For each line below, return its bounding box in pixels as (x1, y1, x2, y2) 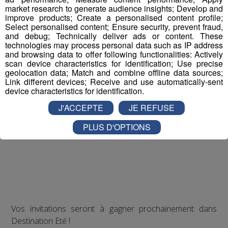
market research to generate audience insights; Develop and (5, 2, 223, 14)
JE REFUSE (129, 101, 175, 113)
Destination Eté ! (11, 215, 71, 227)
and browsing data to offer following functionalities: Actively (5, 48, 223, 60)
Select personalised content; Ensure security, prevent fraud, (5, 20, 223, 33)
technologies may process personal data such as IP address (5, 39, 223, 51)
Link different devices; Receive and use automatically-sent (5, 75, 223, 88)
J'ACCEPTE (59, 101, 103, 113)
